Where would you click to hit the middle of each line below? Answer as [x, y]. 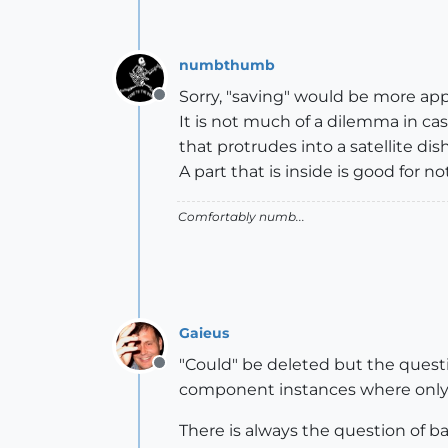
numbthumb [227, 64]
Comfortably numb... [241, 216]
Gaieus [204, 332]
